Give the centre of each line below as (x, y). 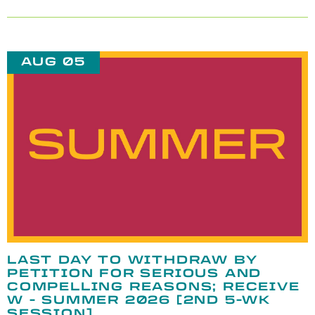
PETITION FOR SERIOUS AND (135, 274)
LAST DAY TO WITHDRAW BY (133, 260)
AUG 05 (53, 61)
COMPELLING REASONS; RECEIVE (154, 287)
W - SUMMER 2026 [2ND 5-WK (139, 300)
